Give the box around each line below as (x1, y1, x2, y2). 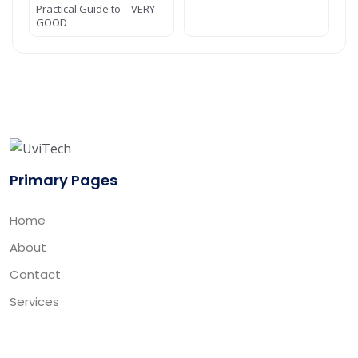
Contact (10, 265, 61, 283)
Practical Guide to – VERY (36, 2, 155, 16)
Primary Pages (10, 169, 117, 190)
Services (10, 292, 59, 310)
